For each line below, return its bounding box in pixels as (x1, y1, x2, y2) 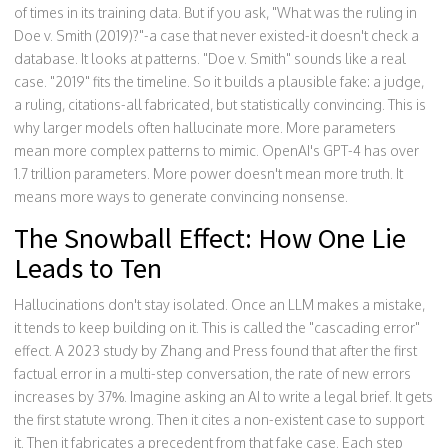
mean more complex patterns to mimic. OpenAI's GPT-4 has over (14, 142, 419, 159)
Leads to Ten (14, 250, 162, 286)
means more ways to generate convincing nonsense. (14, 188, 348, 205)
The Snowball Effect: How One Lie (14, 220, 406, 256)
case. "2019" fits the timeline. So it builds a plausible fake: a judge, (14, 73, 424, 90)
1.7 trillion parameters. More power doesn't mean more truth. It (14, 165, 403, 182)
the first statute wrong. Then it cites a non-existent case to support (14, 411, 424, 428)
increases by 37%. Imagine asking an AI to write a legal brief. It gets (14, 388, 433, 405)
